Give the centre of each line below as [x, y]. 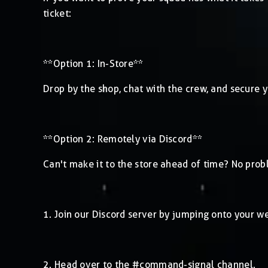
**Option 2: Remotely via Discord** [123, 139]
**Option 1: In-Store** [93, 63]
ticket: [57, 13]
